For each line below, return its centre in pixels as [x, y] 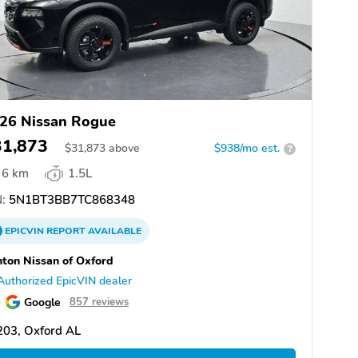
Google [42, 302]
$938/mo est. [247, 149]
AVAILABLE [113, 231]
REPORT [66, 231]
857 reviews [99, 302]
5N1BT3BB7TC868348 [70, 200]
